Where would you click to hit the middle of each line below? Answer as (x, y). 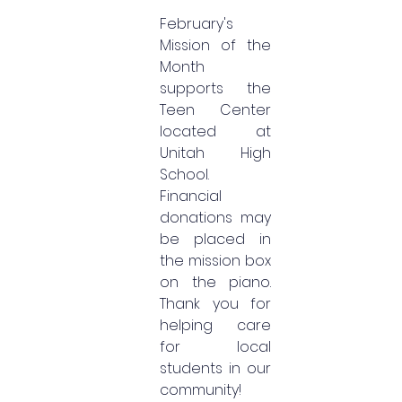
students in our (215, 368)
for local (215, 347)
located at (215, 131)
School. (184, 175)
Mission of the (215, 45)
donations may (215, 218)
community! (201, 390)
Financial (191, 196)
